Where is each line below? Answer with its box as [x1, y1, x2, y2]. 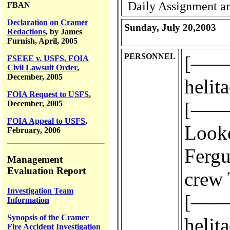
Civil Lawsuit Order [7, 63, 77, 72]
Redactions [7, 27, 46, 36]
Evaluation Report [7, 165, 86, 176]
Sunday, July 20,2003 [124, 22, 216, 33]
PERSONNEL [124, 51, 176, 61]
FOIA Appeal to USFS [7, 117, 85, 126]
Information [7, 195, 49, 204]
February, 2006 [7, 126, 61, 135]
